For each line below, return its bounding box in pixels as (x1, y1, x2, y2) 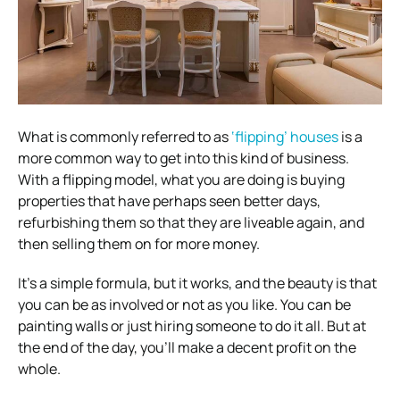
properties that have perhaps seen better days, (18, 190, 321, 211)
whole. (18, 358, 61, 379)
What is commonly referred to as (18, 126, 231, 146)
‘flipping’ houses (231, 126, 338, 146)
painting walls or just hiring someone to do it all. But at (18, 315, 366, 336)
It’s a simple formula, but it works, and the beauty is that (18, 272, 377, 293)
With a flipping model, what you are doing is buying (18, 169, 345, 189)
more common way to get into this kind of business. (18, 147, 349, 168)
